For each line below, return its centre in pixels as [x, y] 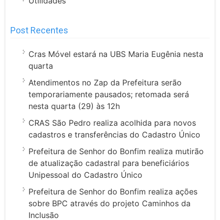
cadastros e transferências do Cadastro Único [115, 134]
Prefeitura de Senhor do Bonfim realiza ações [113, 191]
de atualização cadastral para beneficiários [109, 163]
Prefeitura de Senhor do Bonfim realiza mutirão [116, 151]
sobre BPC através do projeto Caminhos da [110, 203]
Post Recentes [40, 30]
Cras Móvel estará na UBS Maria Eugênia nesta [116, 54]
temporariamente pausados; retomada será [109, 94]
